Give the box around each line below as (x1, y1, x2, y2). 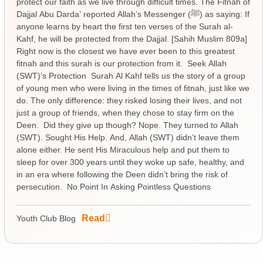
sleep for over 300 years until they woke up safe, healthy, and (16, 157, 244, 167)
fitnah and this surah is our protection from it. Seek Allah (16, 58, 227, 68)
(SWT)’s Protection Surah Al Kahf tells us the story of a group (16, 70, 245, 80)
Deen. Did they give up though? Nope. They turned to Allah (16, 120, 238, 130)
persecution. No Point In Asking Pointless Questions (16, 181, 215, 191)
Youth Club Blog (16, 213, 76, 223)
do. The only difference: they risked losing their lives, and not (16, 95, 242, 105)
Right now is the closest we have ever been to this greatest (16, 46, 235, 56)
